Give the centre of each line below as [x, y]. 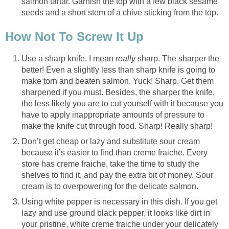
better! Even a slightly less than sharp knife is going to [118, 70]
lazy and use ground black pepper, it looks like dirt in [116, 213]
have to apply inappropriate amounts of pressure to [113, 115]
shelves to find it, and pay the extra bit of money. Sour [117, 175]
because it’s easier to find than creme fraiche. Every [114, 153]
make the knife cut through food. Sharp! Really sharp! [117, 126]
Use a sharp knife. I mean [68, 59]
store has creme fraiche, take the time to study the [110, 164]
